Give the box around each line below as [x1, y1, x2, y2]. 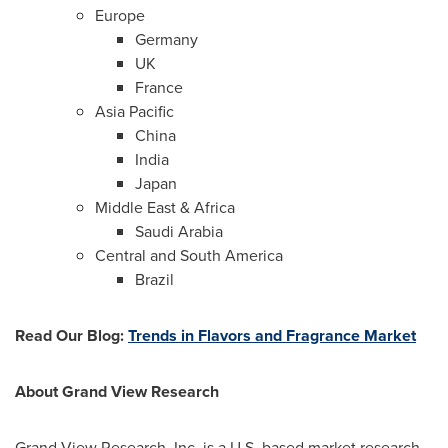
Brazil [135, 268, 174, 292]
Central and [95, 244, 180, 268]
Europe [95, 4, 145, 28]
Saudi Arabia [135, 220, 223, 244]
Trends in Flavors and [128, 324, 282, 348]
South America [180, 244, 283, 268]
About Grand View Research [15, 380, 219, 404]
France [135, 76, 183, 100]
